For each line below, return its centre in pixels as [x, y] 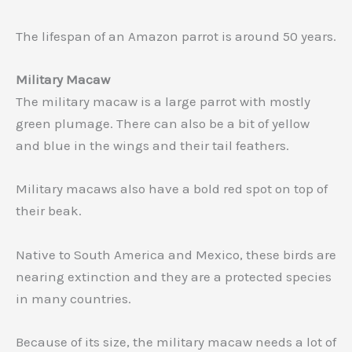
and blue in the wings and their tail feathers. [152, 146]
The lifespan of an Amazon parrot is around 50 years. [176, 37]
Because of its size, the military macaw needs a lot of [176, 341]
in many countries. [73, 298]
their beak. [49, 211]
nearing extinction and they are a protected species [174, 276]
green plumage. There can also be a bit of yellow [163, 124]
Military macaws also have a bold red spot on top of [172, 189]
